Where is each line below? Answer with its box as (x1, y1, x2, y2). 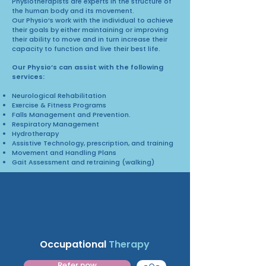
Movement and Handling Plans (12, 147, 116, 157)
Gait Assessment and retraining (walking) (12, 157, 154, 167)
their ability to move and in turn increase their (12, 34, 167, 44)
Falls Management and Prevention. (12, 109, 132, 119)
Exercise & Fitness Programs (12, 100, 108, 110)
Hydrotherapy (12, 128, 59, 138)
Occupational (40, 237, 109, 251)
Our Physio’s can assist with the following (12, 62, 163, 72)
